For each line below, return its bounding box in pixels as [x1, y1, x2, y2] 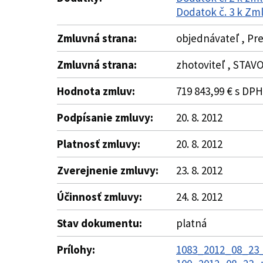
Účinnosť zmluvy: [57, 190, 142, 204]
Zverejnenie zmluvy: [57, 163, 159, 177]
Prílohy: [57, 242, 95, 257]
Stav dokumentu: [57, 216, 142, 230]
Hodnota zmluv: [57, 84, 135, 98]
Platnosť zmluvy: [57, 137, 140, 151]
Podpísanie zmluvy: [57, 110, 153, 124]
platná [176, 216, 207, 230]
